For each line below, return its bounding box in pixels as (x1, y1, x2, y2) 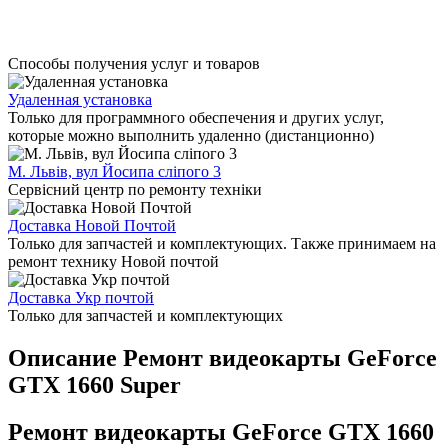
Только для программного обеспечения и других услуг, (8, 108, 384, 126)
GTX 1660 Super (8, 371, 181, 398)
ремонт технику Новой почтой (8, 252, 219, 270)
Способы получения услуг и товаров (8, 54, 260, 72)
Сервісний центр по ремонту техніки (8, 180, 262, 198)
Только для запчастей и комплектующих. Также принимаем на (8, 234, 436, 252)
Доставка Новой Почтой (8, 216, 176, 234)
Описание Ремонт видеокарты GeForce (8, 344, 437, 371)
